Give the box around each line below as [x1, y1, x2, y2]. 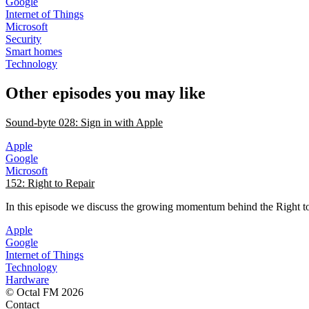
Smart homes [6, 45, 62, 57]
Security [6, 32, 41, 45]
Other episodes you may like [6, 83, 206, 102]
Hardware [6, 273, 49, 286]
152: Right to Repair [6, 177, 94, 189]
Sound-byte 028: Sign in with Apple [6, 116, 163, 128]
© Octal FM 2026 [6, 286, 83, 298]
